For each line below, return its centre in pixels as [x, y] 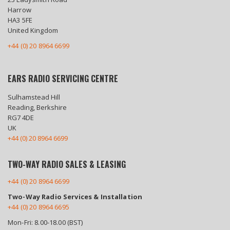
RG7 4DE [21, 118]
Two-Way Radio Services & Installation [75, 197]
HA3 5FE [20, 20]
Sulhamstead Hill [34, 97]
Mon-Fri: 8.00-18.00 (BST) [45, 222]
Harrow [20, 10]
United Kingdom [33, 30]
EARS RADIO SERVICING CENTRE [63, 79]
